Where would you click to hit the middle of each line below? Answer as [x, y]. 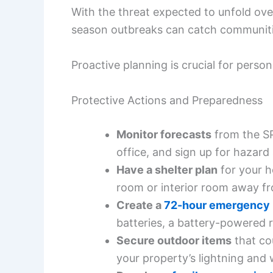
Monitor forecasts [164, 134]
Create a [140, 205]
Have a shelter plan [167, 169]
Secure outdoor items [174, 240]
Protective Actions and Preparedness [167, 100]
